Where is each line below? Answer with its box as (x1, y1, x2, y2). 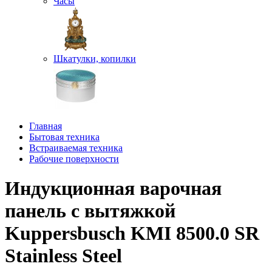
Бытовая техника (29, 131, 100, 142)
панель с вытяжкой (5, 199, 175, 222)
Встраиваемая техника (29, 142, 123, 153)
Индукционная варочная (5, 177, 222, 199)
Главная (29, 120, 62, 131)
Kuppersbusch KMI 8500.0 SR (5, 222, 259, 244)
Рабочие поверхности (29, 153, 119, 164)
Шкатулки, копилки (53, 53, 136, 64)
